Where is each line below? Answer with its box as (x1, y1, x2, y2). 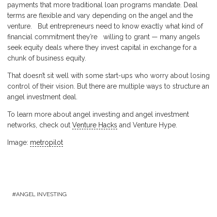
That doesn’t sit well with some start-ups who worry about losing (7, 72, 210, 79)
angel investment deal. (7, 93, 77, 101)
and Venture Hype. (117, 121, 177, 129)
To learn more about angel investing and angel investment (7, 110, 189, 118)
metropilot (30, 139, 63, 146)
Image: (7, 139, 30, 146)
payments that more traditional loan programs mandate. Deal (7, 1, 198, 9)
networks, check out (7, 121, 72, 129)
